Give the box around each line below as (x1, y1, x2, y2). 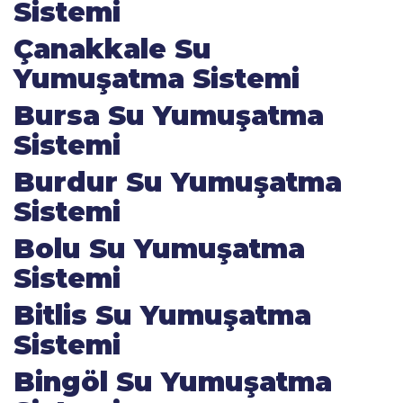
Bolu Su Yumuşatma (13, 232, 305, 265)
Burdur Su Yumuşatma (13, 166, 342, 199)
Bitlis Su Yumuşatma (13, 299, 311, 332)
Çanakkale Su (13, 32, 211, 66)
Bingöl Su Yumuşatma (13, 365, 332, 399)
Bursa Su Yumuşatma (13, 99, 324, 132)
